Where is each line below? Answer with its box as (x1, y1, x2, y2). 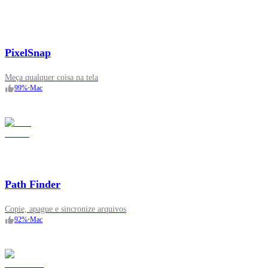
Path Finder (5, 178, 60, 191)
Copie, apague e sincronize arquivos (5, 205, 126, 214)
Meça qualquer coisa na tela (5, 73, 98, 83)
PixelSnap (5, 47, 51, 59)
